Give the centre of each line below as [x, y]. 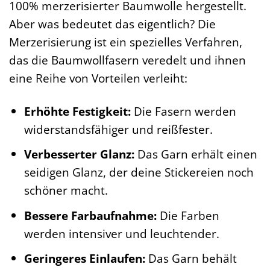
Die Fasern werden [183, 111]
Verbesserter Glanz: [79, 154]
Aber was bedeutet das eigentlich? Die [112, 24]
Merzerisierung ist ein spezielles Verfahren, [126, 42]
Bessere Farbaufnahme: [90, 215]
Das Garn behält [191, 259]
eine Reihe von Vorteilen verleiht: [98, 78]
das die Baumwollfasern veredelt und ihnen [127, 60]
